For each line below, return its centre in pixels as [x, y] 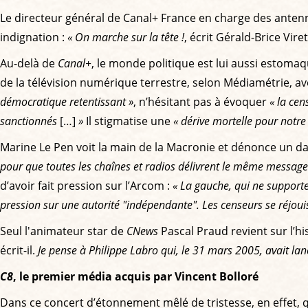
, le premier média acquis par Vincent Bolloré [136, 276]
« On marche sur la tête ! [126, 37]
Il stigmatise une [128, 121]
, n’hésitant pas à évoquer [201, 101]
